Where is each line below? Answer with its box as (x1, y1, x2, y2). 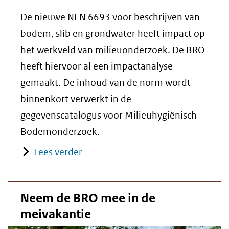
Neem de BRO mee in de (20, 191, 155, 207)
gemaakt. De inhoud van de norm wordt (20, 77, 191, 89)
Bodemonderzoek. (20, 126, 100, 138)
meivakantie (20, 207, 91, 222)
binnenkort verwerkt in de (20, 93, 131, 105)
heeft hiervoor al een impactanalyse (20, 60, 173, 73)
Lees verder (34, 146, 82, 158)
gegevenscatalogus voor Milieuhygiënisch (20, 109, 197, 122)
